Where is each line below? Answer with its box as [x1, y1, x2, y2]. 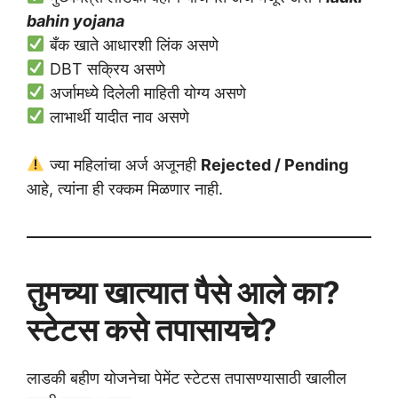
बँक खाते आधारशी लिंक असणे [44, 35, 219, 54]
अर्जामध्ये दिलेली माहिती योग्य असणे [44, 83, 246, 102]
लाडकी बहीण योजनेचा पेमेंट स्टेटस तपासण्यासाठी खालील [27, 368, 346, 387]
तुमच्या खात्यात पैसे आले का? [27, 273, 340, 311]
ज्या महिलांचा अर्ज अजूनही [44, 155, 201, 174]
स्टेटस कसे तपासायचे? [27, 310, 277, 348]
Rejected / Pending [200, 155, 348, 174]
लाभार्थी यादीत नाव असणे [44, 107, 189, 126]
